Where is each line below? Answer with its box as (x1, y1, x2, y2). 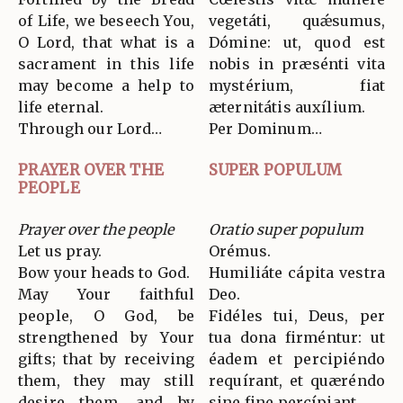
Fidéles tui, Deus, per (209, 306, 385, 325)
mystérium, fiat (209, 76, 385, 94)
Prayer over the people (18, 219, 175, 238)
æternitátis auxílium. (209, 97, 366, 116)
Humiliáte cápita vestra (209, 263, 385, 282)
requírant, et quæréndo (209, 371, 385, 390)
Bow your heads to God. (18, 263, 191, 282)
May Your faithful (18, 284, 194, 303)
